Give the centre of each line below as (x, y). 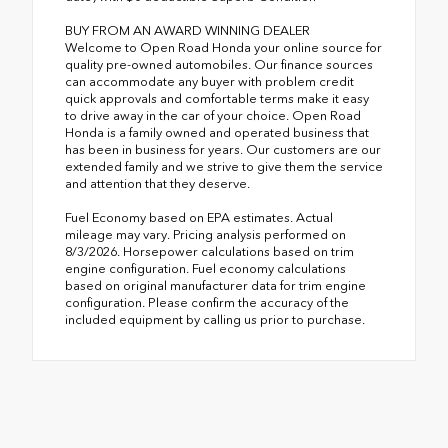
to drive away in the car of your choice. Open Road (213, 116)
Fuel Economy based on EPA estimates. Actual (199, 218)
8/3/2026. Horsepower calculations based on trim (209, 252)
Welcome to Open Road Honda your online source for (223, 48)
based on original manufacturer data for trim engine (215, 286)
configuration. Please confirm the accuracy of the (207, 303)
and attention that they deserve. (157, 184)
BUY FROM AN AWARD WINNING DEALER (187, 31)
